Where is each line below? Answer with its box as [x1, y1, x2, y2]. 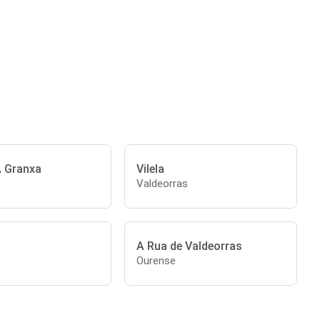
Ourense [136, 254, 176, 267]
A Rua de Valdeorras [136, 239, 243, 253]
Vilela [136, 161, 165, 176]
